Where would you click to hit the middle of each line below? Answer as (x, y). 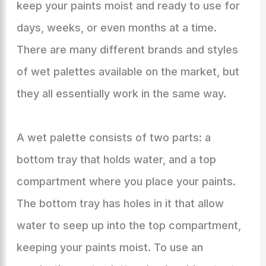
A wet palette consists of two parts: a (113, 137)
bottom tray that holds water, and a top (116, 159)
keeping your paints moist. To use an (110, 247)
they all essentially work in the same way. (121, 94)
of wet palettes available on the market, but (128, 72)
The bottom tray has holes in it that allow (120, 203)
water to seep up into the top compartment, (129, 225)
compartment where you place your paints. (126, 181)
